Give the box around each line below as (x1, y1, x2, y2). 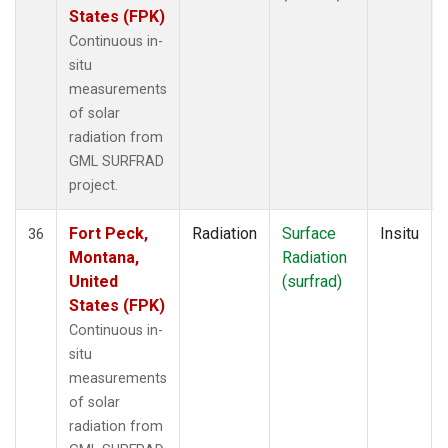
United (69, 271, 118, 291)
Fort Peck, (69, 223, 148, 243)
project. (69, 176, 118, 194)
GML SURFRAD (69, 152, 164, 170)
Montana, (69, 247, 139, 267)
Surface (282, 223, 336, 243)
